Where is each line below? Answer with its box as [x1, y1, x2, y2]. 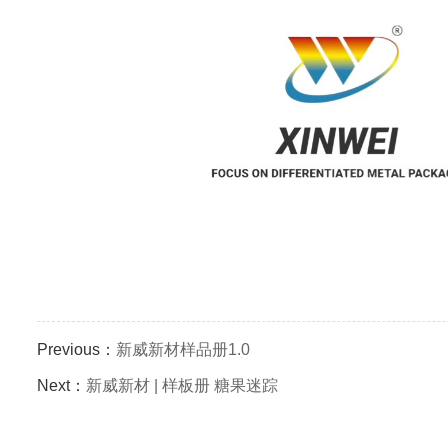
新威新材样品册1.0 [116, 341, 250, 358]
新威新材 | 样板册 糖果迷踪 [86, 377, 278, 394]
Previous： [37, 341, 116, 358]
